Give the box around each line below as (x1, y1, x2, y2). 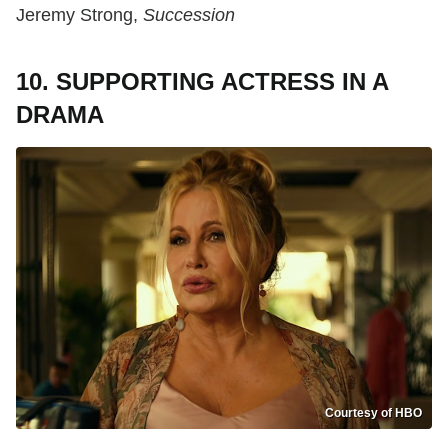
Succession (143, 4, 235, 25)
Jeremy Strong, (16, 4, 143, 25)
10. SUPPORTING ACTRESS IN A (16, 67, 388, 95)
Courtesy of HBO (325, 405, 422, 420)
